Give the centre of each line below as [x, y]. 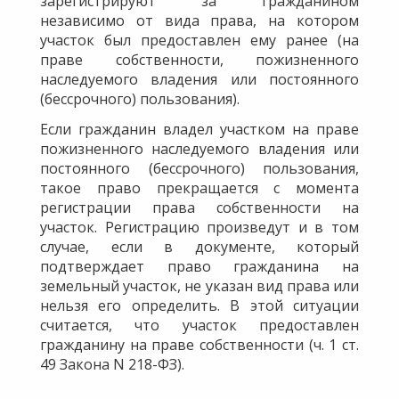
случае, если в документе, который [199, 246]
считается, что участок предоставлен [199, 325]
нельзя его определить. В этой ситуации [199, 305]
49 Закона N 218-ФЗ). [112, 364]
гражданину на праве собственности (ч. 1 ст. [199, 344]
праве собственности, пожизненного [199, 59]
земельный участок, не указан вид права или [199, 285]
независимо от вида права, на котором [199, 20]
